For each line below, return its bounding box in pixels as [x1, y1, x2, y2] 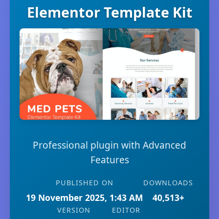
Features [90, 153, 129, 167]
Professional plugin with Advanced [33, 138, 186, 152]
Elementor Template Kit [26, 2, 193, 22]
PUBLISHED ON [56, 178, 113, 188]
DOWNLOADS [143, 178, 193, 188]
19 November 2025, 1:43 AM [26, 192, 143, 204]
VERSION [57, 205, 90, 215]
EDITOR [112, 205, 140, 215]
